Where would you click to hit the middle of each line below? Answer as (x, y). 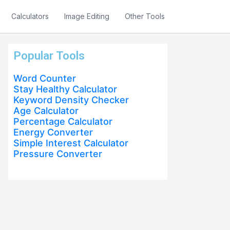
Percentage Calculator (63, 121)
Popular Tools (49, 55)
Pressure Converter (58, 154)
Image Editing (87, 16)
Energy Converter (53, 132)
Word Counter (45, 78)
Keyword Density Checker (71, 100)
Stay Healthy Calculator (65, 89)
